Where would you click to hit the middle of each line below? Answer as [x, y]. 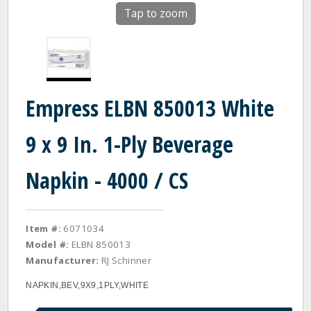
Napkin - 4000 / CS [107, 180]
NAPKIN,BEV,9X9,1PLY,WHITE [87, 285]
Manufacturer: [62, 260]
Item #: [44, 228]
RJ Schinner [125, 260]
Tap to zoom [155, 13]
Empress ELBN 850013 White [150, 108]
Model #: [48, 244]
